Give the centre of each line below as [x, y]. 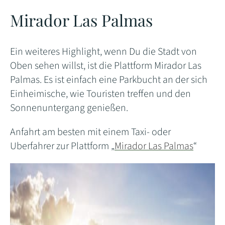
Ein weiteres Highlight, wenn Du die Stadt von [103, 51]
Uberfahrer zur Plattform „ [62, 146]
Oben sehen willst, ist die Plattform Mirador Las [106, 66]
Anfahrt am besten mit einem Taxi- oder [90, 132]
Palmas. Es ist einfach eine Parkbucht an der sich [109, 80]
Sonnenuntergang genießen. [69, 108]
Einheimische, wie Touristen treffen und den [100, 94]
